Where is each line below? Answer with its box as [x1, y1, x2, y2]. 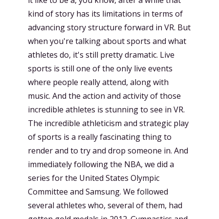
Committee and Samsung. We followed [28, 186, 168, 197]
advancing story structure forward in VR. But [28, 22, 191, 33]
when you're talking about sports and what [28, 35, 186, 46]
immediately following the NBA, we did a [28, 158, 174, 170]
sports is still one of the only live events [28, 63, 173, 74]
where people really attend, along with [28, 76, 169, 88]
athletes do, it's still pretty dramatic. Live [28, 49, 175, 60]
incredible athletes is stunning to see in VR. [28, 104, 185, 115]
